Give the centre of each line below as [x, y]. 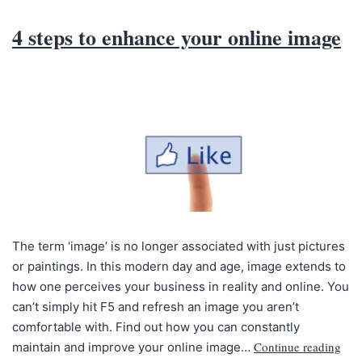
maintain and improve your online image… [133, 347]
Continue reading [297, 346]
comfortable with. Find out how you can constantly [156, 326]
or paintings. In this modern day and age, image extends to [179, 266]
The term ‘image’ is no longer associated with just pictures [179, 246]
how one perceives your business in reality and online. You [181, 286]
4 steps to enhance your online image [177, 37]
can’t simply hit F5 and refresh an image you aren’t [156, 306]
